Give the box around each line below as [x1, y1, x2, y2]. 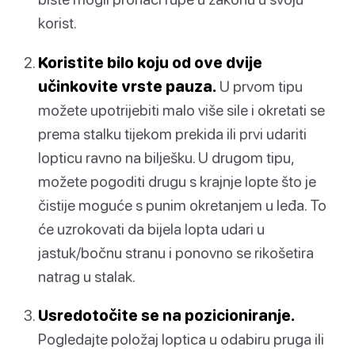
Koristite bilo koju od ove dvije [38, 52, 262, 71]
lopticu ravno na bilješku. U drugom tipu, [38, 147, 294, 166]
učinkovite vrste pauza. [38, 76, 216, 95]
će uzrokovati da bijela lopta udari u [38, 219, 265, 238]
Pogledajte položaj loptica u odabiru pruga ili [38, 329, 324, 348]
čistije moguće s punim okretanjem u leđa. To [38, 195, 326, 214]
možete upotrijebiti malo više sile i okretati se [38, 100, 325, 119]
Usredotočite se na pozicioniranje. [38, 305, 295, 324]
